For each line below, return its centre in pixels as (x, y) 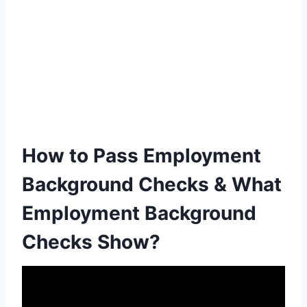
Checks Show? (91, 242)
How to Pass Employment (142, 155)
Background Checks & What (152, 184)
